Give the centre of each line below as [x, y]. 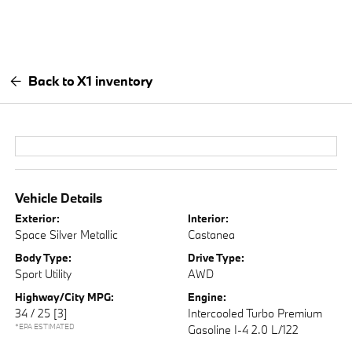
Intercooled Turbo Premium [255, 313]
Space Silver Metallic [67, 235]
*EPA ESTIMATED [45, 326]
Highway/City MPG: [65, 297]
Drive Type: [216, 258]
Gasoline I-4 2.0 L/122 [243, 330]
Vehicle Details [59, 198]
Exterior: [38, 218]
